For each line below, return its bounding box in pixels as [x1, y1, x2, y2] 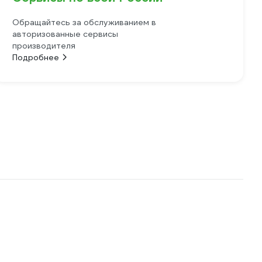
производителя [12, 40, 76, 51]
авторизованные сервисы [12, 29, 119, 39]
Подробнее [12, 52, 60, 63]
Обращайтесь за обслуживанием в [12, 17, 157, 27]
